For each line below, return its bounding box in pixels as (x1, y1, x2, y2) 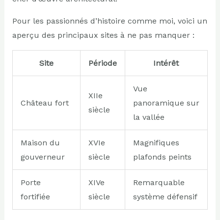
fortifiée (20, 192, 50, 201)
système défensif (133, 192, 197, 201)
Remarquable (133, 177, 185, 187)
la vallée (133, 112, 165, 122)
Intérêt (153, 58, 179, 68)
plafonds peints (133, 152, 192, 162)
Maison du (20, 137, 60, 147)
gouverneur (20, 152, 65, 162)
